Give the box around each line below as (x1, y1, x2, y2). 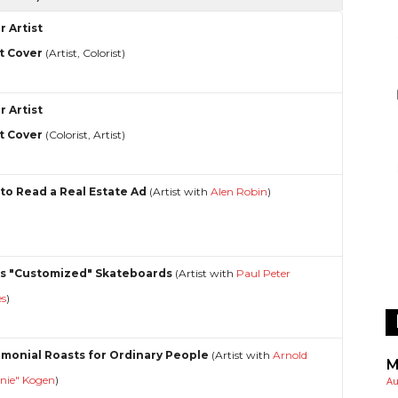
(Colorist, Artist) (43, 127, 126, 141)
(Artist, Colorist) (43, 45, 126, 60)
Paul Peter (236, 266, 291, 280)
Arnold (273, 347, 308, 362)
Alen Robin (211, 184, 268, 198)
